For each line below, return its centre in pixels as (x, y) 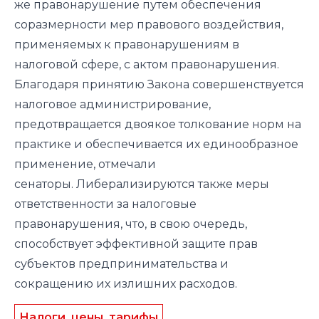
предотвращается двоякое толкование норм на (158, 124)
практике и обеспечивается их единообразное (156, 144)
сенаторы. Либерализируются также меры (142, 184)
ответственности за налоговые (105, 204)
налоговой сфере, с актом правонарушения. (147, 64)
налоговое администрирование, (113, 104)
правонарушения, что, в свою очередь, (131, 224)
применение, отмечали (85, 164)
